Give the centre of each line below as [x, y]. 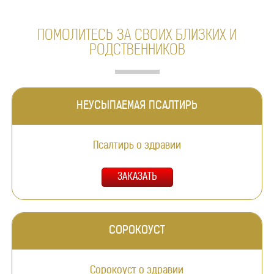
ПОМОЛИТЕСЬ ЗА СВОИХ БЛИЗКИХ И [137, 36]
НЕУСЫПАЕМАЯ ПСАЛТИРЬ [137, 106]
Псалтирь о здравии [137, 146]
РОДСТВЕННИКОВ [137, 51]
